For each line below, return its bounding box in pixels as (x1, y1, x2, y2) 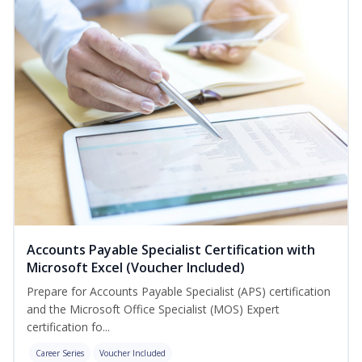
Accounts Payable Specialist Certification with (27, 241, 315, 259)
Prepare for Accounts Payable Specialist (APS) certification (27, 284, 330, 300)
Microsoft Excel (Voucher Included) (27, 259, 245, 277)
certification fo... (27, 319, 110, 335)
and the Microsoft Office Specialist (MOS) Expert (27, 301, 280, 318)
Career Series (36, 347, 84, 360)
